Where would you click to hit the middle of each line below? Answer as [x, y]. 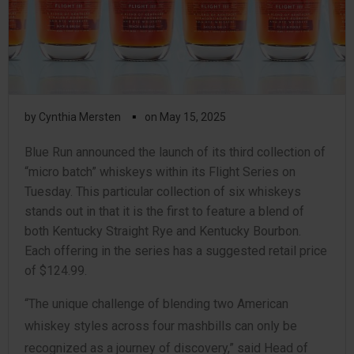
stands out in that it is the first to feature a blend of [164, 211]
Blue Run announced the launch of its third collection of [175, 152]
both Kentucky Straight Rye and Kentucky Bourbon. [163, 231]
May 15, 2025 [193, 117]
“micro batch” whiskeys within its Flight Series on [160, 172]
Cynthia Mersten [80, 117]
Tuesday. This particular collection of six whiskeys [163, 192]
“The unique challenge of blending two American [156, 304]
